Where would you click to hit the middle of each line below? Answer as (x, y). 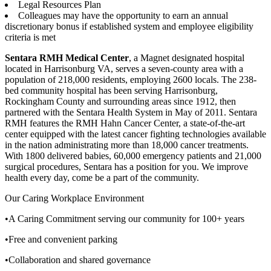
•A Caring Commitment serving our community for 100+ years (125, 218)
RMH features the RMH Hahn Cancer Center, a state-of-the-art (125, 123)
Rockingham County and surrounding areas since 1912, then (120, 101)
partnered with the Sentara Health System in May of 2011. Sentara (131, 112)
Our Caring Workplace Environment (74, 198)
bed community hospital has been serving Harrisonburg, (111, 90)
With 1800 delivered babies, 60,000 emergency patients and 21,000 (133, 155)
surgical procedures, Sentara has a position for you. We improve (126, 166)
